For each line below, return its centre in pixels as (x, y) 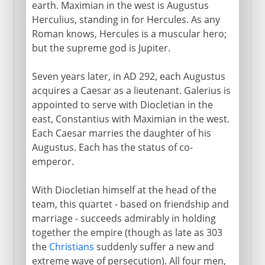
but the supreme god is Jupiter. (101, 48)
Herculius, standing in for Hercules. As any (126, 19)
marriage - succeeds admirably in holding (124, 218)
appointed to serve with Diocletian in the (122, 104)
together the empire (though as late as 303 (127, 232)
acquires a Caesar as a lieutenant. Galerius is (131, 90)
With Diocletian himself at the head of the (124, 190)
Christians (71, 246)
